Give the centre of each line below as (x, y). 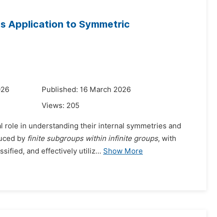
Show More (123, 151)
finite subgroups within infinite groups (93, 139)
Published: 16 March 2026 (86, 90)
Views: (54, 106)
